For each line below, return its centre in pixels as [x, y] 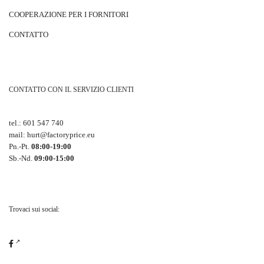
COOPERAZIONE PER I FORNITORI [69, 14]
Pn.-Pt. [20, 146]
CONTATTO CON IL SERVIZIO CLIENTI [71, 90]
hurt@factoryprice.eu [61, 135]
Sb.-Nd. [22, 158]
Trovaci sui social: [34, 209]
